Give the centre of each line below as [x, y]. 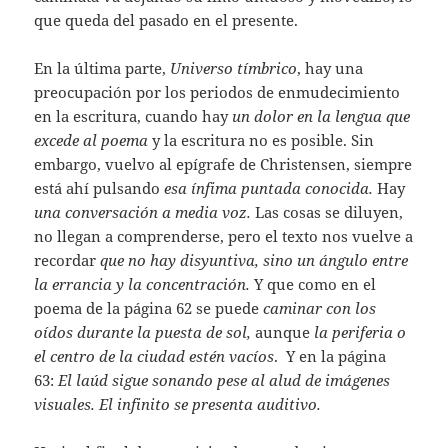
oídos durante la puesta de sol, [145, 332]
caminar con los [320, 308]
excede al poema [91, 140]
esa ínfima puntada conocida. [271, 188]
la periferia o [358, 332]
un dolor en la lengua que [321, 116]
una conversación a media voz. [145, 212]
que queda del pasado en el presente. [170, 20]
